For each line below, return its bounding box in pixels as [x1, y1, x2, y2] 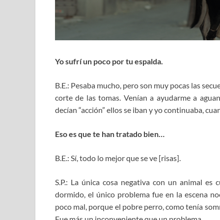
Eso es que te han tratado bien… [55, 129, 165, 139]
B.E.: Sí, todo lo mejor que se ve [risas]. [55, 153, 181, 163]
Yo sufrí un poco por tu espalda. [55, 56, 163, 66]
